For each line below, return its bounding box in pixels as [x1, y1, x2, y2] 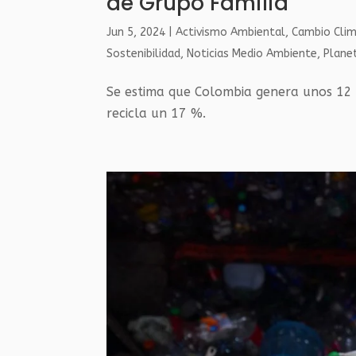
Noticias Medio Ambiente [187, 47, 318, 61]
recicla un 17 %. [106, 106, 207, 122]
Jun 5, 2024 [106, 25, 166, 40]
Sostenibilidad [106, 47, 181, 61]
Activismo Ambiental [176, 25, 286, 40]
